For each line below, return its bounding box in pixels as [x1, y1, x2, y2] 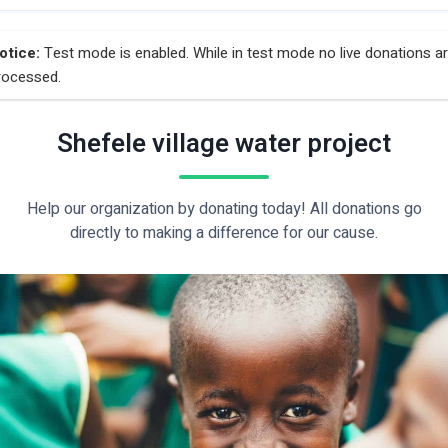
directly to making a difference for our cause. [70, 221, 378, 245]
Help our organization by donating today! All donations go [26, 197, 422, 221]
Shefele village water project [57, 125, 391, 163]
